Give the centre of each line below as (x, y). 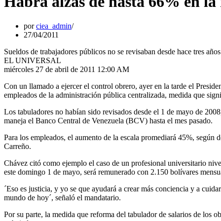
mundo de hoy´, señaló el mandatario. (62, 197)
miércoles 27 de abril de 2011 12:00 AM (67, 69)
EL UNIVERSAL (33, 60)
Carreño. (18, 146)
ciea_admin (54, 26)
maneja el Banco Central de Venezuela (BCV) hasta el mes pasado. (108, 120)
